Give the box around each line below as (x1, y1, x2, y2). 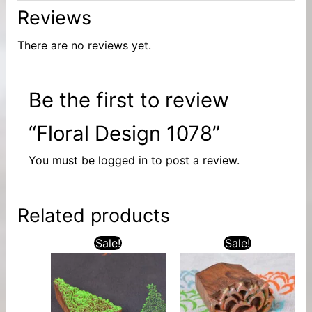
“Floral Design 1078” (28, 120, 220, 146)
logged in (97, 153, 148, 167)
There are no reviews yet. (17, 38, 151, 52)
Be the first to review (28, 87, 229, 112)
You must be (28, 153, 98, 167)
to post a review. (147, 153, 240, 167)
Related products (17, 203, 170, 227)
